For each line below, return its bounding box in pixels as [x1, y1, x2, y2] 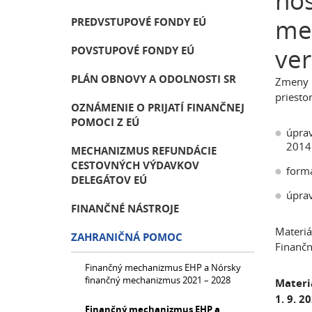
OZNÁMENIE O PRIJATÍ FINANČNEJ [71, 100, 244, 115]
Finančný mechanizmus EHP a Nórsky [85, 261, 241, 274]
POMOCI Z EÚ [71, 115, 139, 130]
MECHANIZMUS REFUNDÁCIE [71, 143, 217, 158]
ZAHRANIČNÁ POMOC [71, 230, 182, 244]
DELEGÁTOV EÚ [71, 173, 147, 187]
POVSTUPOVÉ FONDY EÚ [71, 43, 194, 58]
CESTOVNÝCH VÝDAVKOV [71, 158, 199, 173]
